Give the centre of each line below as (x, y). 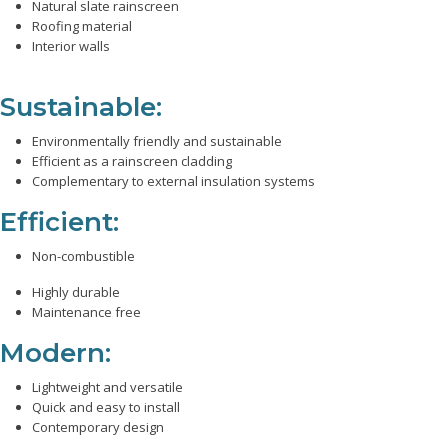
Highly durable (76, 292)
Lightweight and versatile (107, 387)
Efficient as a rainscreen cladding (132, 161)
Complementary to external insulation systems (173, 181)
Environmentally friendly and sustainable (157, 141)
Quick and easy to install (106, 407)
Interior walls (71, 46)
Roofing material (82, 26)
